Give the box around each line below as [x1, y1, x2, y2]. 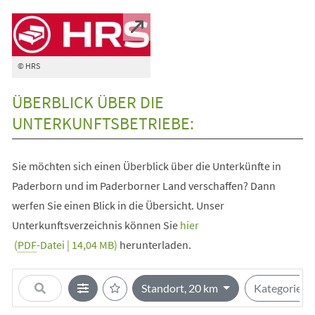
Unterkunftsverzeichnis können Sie [11, 218, 180, 233]
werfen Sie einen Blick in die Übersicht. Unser [11, 198, 224, 213]
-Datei [36, 238, 65, 252]
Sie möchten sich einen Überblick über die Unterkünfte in [11, 159, 281, 174]
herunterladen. [117, 238, 191, 252]
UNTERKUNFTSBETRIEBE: [11, 112, 194, 135]
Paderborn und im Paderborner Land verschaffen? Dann [11, 179, 276, 193]
